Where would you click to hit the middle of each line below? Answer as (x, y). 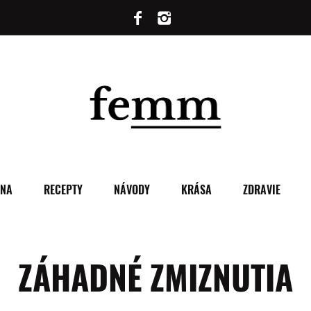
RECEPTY (63, 190)
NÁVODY (132, 190)
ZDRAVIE (261, 190)
